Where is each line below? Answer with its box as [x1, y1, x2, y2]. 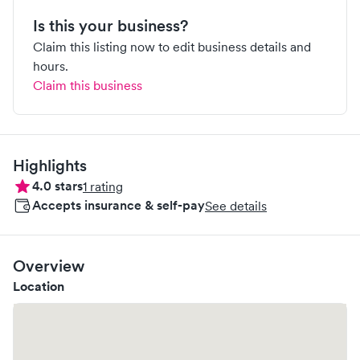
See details [205, 198, 267, 214]
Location [13, 278, 64, 295]
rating [90, 178, 123, 194]
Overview [13, 256, 84, 276]
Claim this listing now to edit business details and [33, 39, 311, 55]
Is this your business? [33, 16, 188, 35]
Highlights [13, 156, 87, 175]
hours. [33, 58, 68, 74]
